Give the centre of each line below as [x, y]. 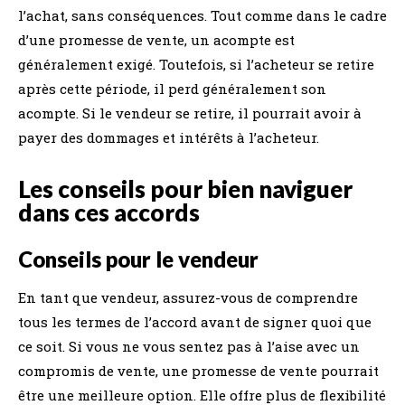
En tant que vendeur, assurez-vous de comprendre [188, 297]
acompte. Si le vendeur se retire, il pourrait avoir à [190, 113]
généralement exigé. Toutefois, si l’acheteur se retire [196, 64]
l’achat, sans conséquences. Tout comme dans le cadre [202, 15]
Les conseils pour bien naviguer [185, 189]
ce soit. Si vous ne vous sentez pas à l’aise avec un [189, 346]
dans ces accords [109, 212]
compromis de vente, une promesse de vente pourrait [198, 371]
